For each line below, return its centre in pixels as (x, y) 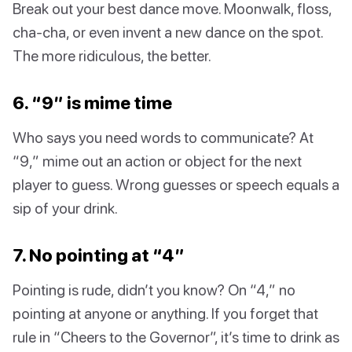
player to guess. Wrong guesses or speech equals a (176, 184)
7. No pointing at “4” (99, 255)
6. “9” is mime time (92, 102)
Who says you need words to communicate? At (163, 137)
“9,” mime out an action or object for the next (157, 160)
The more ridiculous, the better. (112, 55)
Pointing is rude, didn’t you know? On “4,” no (154, 289)
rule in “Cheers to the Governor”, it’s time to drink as (176, 336)
